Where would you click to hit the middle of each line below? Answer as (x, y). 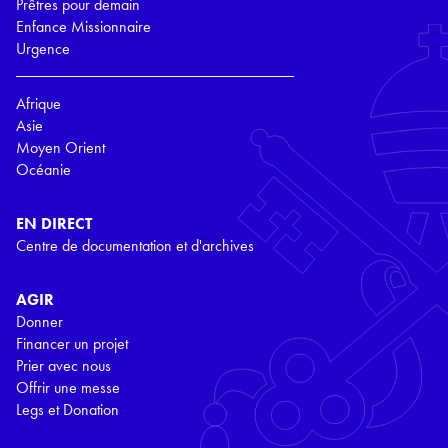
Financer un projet (72, 343)
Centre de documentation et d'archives (135, 245)
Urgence (43, 48)
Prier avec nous (63, 365)
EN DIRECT (54, 223)
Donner (39, 321)
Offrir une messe (68, 387)
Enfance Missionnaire (83, 26)
